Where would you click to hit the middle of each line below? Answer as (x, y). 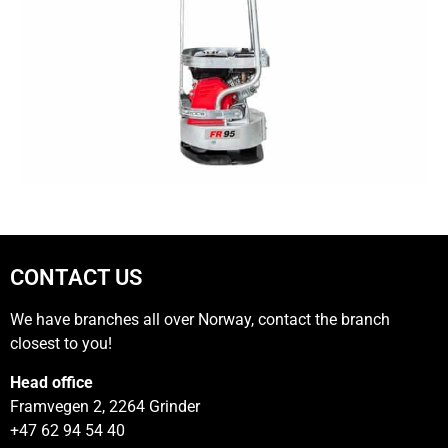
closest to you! (61, 344)
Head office (51, 382)
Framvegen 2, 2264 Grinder (105, 406)
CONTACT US (76, 276)
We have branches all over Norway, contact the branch (200, 320)
